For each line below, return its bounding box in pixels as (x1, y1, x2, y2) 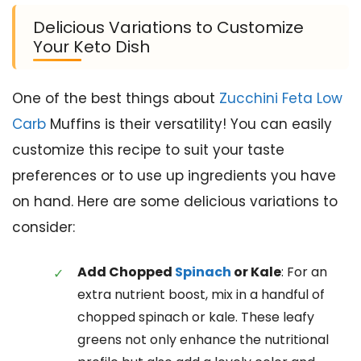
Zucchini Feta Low (219, 89, 342, 109)
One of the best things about (12, 89, 219, 109)
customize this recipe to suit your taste (12, 140, 284, 160)
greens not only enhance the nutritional (77, 330, 329, 349)
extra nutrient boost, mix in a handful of (77, 284, 325, 304)
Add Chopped (77, 262, 175, 281)
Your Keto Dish (33, 35, 150, 59)
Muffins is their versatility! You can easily (46, 114, 332, 135)
